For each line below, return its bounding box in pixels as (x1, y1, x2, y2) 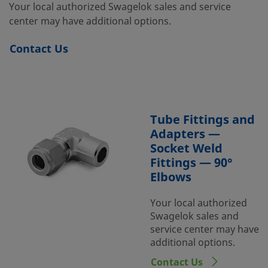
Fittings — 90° (150, 154, 233, 172)
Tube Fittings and (150, 111, 255, 129)
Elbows (150, 169, 191, 186)
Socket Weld (150, 140, 223, 157)
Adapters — (150, 126, 220, 143)
